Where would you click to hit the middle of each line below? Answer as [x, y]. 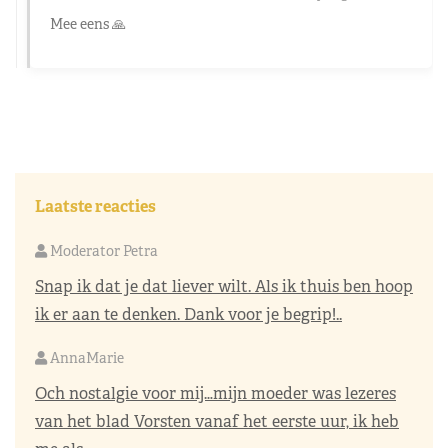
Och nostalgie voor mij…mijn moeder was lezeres [215, 393]
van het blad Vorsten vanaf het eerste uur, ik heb [217, 421]
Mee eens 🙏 [88, 23]
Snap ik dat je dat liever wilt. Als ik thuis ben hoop [224, 286]
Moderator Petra [102, 250]
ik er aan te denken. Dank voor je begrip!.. [188, 314]
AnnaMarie [85, 357]
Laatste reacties [95, 206]
